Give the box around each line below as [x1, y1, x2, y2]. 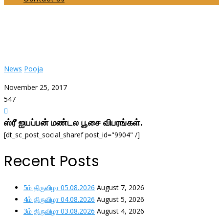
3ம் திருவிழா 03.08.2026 [23, 206, 95, 216]
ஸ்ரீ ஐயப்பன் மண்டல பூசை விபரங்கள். [4, 116, 143, 129]
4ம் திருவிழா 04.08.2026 [23, 195, 95, 204]
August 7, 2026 [97, 183, 144, 193]
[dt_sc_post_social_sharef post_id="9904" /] [4, 130, 140, 140]
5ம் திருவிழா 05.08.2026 [23, 183, 95, 193]
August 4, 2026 [97, 206, 144, 216]
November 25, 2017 [4, 83, 67, 92]
